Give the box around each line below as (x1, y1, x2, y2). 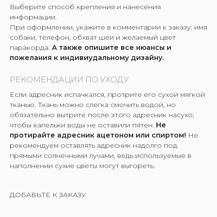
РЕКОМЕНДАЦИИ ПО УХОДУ (10, 75, 129, 84)
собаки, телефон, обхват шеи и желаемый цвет (10, 32, 176, 42)
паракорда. (10, 43, 50, 52)
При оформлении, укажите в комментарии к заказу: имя (10, 22, 207, 31)
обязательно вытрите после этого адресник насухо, (10, 110, 194, 119)
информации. (10, 12, 57, 21)
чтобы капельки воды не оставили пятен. (10, 120, 156, 129)
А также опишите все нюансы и (50, 43, 171, 52)
